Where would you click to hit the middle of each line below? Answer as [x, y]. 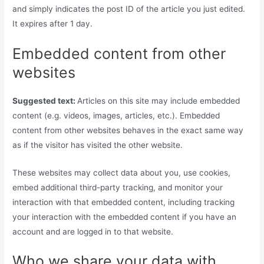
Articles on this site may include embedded [159, 100]
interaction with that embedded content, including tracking [124, 202]
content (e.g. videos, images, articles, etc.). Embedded [116, 115]
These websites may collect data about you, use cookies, [122, 172]
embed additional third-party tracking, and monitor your [118, 187]
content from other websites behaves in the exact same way [128, 130]
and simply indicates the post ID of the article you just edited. [129, 9]
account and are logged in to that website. [93, 231]
